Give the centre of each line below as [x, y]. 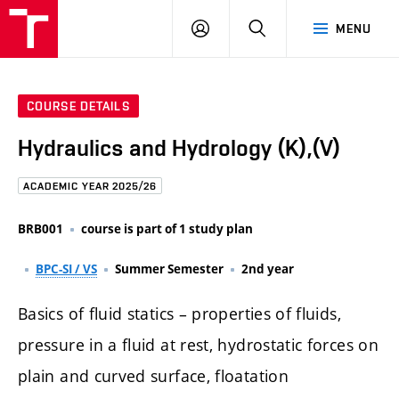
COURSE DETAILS [78, 106]
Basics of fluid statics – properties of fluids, [179, 313]
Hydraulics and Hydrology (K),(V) [179, 148]
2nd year [268, 269]
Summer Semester [169, 269]
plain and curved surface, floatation [153, 375]
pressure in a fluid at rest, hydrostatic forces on [198, 344]
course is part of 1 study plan [167, 228]
